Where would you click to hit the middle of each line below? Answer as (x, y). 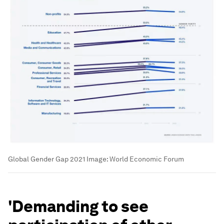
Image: (97, 159)
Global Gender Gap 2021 (46, 159)
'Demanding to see (78, 206)
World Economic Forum (147, 159)
